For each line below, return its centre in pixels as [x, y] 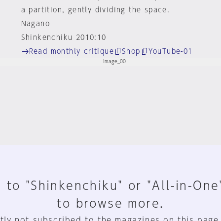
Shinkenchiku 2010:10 [64, 37]
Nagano [36, 24]
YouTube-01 [170, 51]
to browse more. [110, 203]
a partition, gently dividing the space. [95, 10]
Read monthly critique [72, 51]
